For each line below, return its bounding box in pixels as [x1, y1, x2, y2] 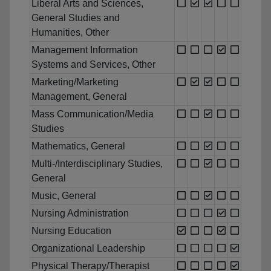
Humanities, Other [31, 27, 109, 38]
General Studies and [31, 13, 120, 24]
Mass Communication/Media [31, 109, 154, 120]
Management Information [31, 45, 138, 56]
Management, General [31, 91, 127, 102]
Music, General [31, 191, 96, 201]
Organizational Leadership [31, 243, 145, 254]
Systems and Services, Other [31, 59, 155, 70]
